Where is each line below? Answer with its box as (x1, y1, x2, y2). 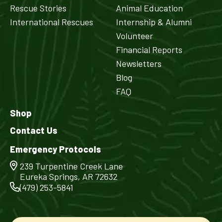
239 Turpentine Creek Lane (20, 160, 123, 171)
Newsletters (116, 57, 162, 69)
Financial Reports (116, 44, 182, 55)
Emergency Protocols (10, 143, 101, 155)
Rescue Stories (10, 2, 66, 13)
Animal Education (116, 2, 183, 13)
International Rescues (10, 16, 93, 27)
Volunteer (116, 30, 153, 41)
